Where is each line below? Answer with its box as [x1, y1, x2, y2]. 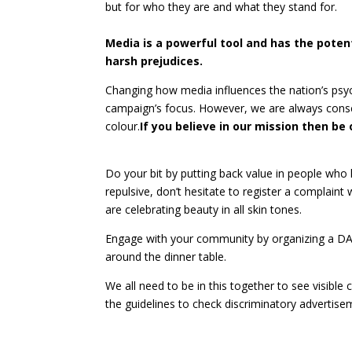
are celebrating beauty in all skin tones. [105, 202, 302, 217]
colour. [105, 119, 141, 134]
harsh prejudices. [105, 53, 203, 68]
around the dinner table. [105, 249, 227, 264]
